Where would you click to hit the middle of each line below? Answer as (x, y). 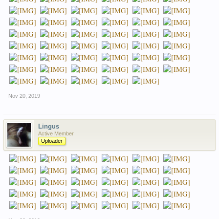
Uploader (52, 141)
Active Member (56, 134)
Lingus (49, 127)
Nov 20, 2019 (24, 96)
